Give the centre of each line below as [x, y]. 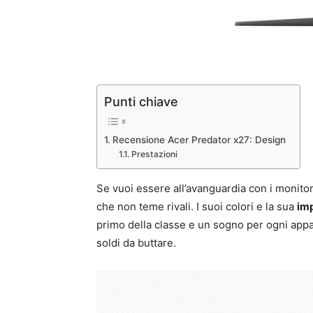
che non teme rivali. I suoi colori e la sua [197, 207]
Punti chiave [141, 101]
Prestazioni [154, 154]
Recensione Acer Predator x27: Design [199, 139]
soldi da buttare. [136, 243]
